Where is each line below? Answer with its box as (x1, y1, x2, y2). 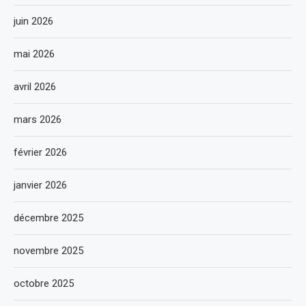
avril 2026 (14, 81, 56, 93)
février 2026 (14, 146, 67, 158)
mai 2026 (14, 48, 55, 60)
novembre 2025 (14, 245, 83, 257)
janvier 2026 (14, 179, 67, 191)
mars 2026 (14, 113, 61, 126)
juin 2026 (14, 15, 53, 27)
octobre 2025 (14, 277, 74, 290)
